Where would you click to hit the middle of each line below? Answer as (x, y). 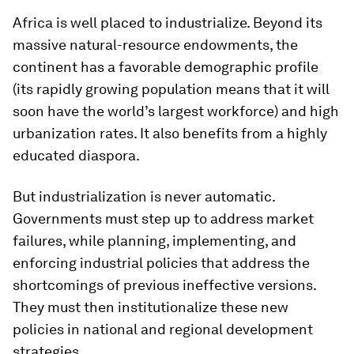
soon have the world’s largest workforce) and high (176, 111)
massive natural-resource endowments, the (155, 45)
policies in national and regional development (163, 329)
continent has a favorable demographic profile (166, 67)
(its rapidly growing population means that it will (171, 89)
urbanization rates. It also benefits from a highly (170, 133)
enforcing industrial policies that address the (161, 263)
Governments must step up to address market (163, 218)
